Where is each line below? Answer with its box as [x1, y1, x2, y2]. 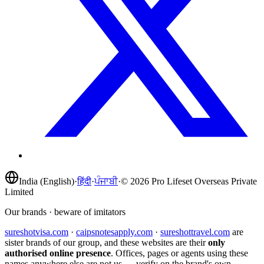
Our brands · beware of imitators [5, 206, 126, 217]
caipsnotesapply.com [76, 226, 153, 237]
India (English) [19, 176, 74, 186]
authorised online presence [5, 247, 111, 258]
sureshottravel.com [160, 226, 230, 237]
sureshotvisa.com [5, 226, 68, 237]
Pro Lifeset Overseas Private [151, 176, 257, 186]
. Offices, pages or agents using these [111, 247, 248, 258]
